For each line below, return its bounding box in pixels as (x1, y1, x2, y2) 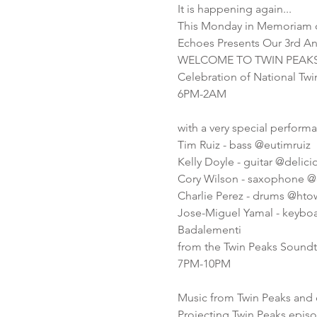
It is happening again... (177, 2, 292, 16)
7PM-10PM (177, 257, 231, 270)
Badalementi (177, 223, 241, 236)
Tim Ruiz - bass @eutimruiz (177, 138, 311, 151)
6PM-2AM (177, 87, 226, 100)
